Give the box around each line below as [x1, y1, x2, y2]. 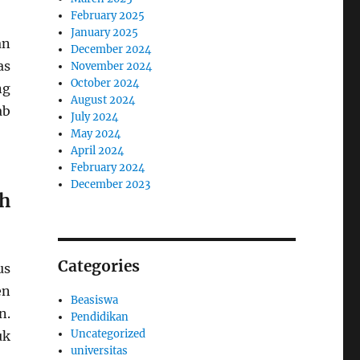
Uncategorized [71, 327, 146, 341]
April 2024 [71, 144, 125, 157]
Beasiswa [71, 293, 119, 307]
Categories [57, 256, 140, 276]
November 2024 [71, 59, 153, 73]
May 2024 [71, 127, 121, 141]
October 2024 [71, 76, 140, 90]
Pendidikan [71, 310, 129, 324]
